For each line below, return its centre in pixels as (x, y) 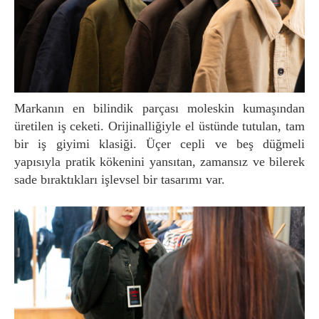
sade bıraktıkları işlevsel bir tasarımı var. (120, 179)
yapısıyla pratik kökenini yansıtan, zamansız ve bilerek (159, 161)
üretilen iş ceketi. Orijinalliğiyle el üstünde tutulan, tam (159, 126)
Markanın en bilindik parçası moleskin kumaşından (20, 108)
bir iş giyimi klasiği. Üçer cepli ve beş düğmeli (159, 143)
